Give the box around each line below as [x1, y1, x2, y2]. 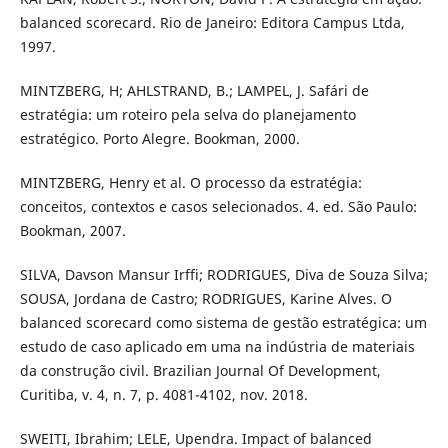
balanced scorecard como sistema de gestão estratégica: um [19, 313, 427, 333]
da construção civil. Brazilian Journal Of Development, [19, 361, 381, 381]
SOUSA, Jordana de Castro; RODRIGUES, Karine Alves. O [19, 289, 392, 309]
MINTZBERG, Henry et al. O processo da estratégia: [19, 173, 362, 193]
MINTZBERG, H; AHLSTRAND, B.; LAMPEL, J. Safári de [19, 81, 369, 101]
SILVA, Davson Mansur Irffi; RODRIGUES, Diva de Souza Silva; [19, 265, 428, 285]
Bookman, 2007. [19, 221, 126, 241]
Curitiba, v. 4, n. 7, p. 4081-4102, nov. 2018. [19, 385, 308, 405]
